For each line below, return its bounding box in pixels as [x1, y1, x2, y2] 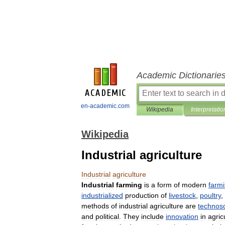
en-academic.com [81, 102, 130, 109]
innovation [166, 212, 198, 220]
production [125, 191, 159, 199]
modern [182, 181, 206, 189]
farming [116, 181, 142, 189]
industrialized [81, 191, 123, 199]
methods [81, 202, 109, 210]
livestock [169, 191, 196, 199]
